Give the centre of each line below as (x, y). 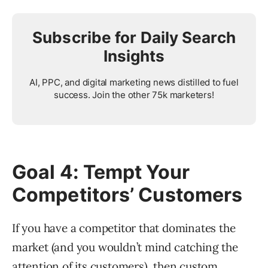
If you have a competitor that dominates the (124, 228)
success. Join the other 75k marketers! (134, 95)
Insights (134, 56)
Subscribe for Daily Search (134, 38)
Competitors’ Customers (127, 195)
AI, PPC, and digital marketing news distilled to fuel (134, 83)
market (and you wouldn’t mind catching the (125, 247)
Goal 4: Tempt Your (101, 172)
